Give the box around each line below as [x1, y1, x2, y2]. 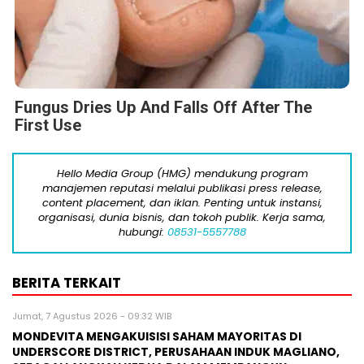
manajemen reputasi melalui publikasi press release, [41, 180, 323, 197]
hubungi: [118, 224, 167, 240]
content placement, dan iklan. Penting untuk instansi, [41, 195, 323, 211]
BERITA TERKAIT [12, 273, 121, 293]
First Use [15, 115, 81, 136]
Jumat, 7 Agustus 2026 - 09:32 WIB [12, 310, 171, 323]
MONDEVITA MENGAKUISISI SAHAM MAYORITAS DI [12, 329, 301, 345]
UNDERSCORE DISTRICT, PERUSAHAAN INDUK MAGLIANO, [12, 344, 340, 361]
